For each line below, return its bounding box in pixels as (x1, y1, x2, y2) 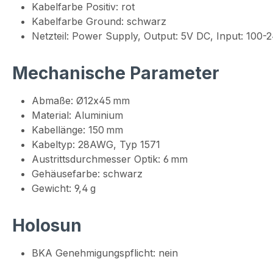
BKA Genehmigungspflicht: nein (32, 247, 178, 260)
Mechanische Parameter (12, 63, 219, 84)
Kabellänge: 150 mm (32, 124, 123, 136)
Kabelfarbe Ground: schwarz (32, 15, 166, 28)
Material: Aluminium (32, 109, 123, 122)
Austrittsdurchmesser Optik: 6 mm (32, 153, 188, 166)
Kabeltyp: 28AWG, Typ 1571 (32, 138, 160, 151)
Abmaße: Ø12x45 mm (32, 94, 130, 107)
